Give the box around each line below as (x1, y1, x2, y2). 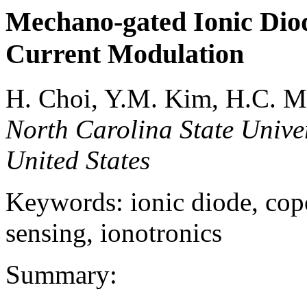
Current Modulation (5, 38, 244, 69)
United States (5, 145, 150, 175)
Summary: (5, 259, 117, 289)
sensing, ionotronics (5, 217, 222, 247)
